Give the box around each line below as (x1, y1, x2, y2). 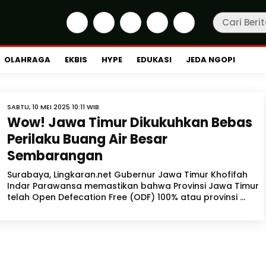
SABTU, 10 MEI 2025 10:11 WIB (7, 102, 99, 112)
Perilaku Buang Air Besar (7, 130, 167, 148)
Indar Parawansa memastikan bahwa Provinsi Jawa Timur (7, 180, 259, 192)
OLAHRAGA (4, 54, 50, 65)
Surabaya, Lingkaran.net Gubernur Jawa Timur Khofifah (7, 169, 248, 180)
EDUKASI (137, 54, 172, 65)
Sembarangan (7, 147, 103, 165)
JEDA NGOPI (186, 54, 235, 65)
